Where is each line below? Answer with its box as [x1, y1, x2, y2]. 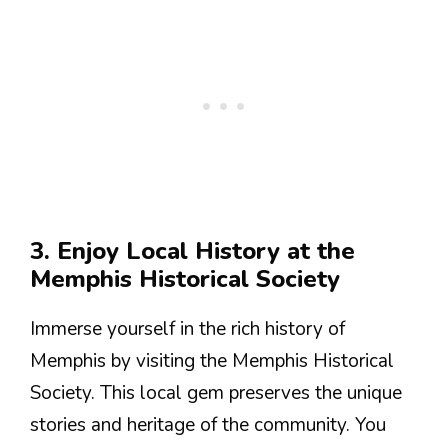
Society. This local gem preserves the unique [30, 379, 402, 406]
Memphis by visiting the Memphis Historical [30, 347, 394, 374]
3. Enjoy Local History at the [30, 234, 355, 267]
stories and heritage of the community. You [30, 411, 386, 438]
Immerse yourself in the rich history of [30, 315, 345, 342]
